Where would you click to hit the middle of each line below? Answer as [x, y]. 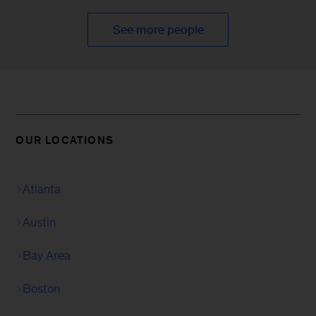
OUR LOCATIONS [65, 140]
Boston [42, 289]
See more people [158, 30]
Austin [39, 223]
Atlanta [42, 189]
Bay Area [47, 256]
